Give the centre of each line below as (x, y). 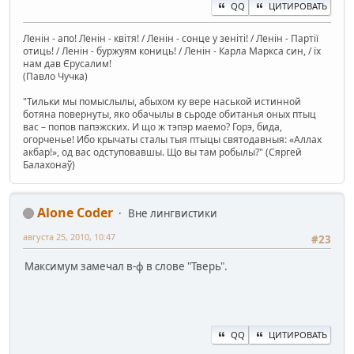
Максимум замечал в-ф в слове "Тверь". (126, 266)
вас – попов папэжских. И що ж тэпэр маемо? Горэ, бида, (153, 126)
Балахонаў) (49, 164)
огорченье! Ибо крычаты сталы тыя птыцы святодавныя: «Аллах (172, 139)
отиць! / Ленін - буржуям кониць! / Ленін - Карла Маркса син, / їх (172, 51)
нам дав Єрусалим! (67, 63)
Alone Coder (75, 212)
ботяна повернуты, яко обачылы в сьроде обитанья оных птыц (169, 114)
